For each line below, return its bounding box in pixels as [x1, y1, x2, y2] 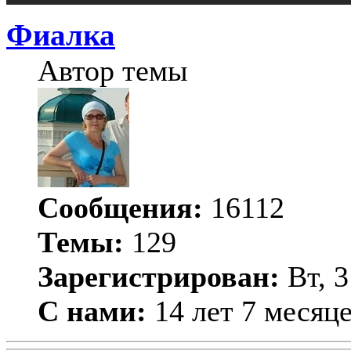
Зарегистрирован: [38, 259, 280, 293]
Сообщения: [38, 190, 203, 224]
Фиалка [6, 17, 115, 52]
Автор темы [38, 53, 188, 87]
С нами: [38, 294, 147, 327]
